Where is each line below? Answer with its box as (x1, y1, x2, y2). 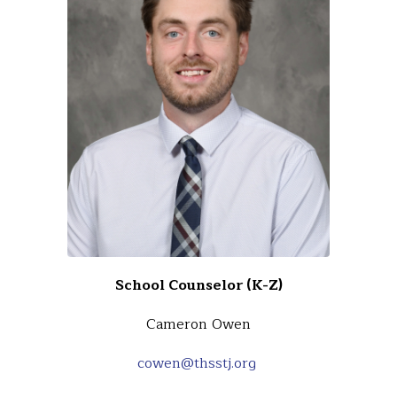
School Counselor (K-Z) (114, 273, 283, 297)
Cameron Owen (146, 312, 251, 336)
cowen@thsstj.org (136, 351, 256, 375)
